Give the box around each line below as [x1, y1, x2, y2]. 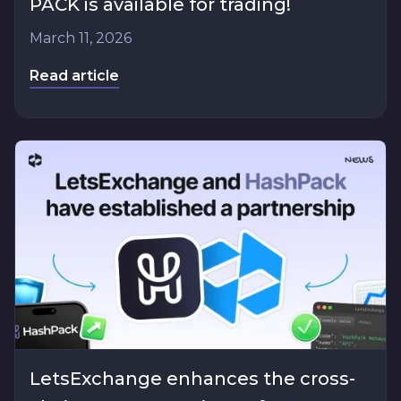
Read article [30, 66, 119, 84]
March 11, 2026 [30, 29, 132, 47]
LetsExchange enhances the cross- [30, 368, 355, 390]
